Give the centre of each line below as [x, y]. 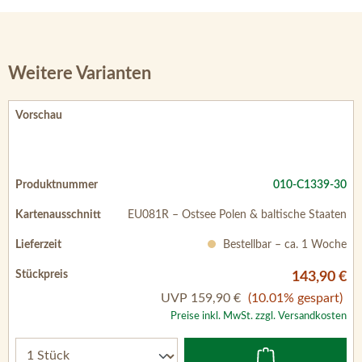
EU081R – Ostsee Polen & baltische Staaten [237, 215]
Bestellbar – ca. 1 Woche [283, 244]
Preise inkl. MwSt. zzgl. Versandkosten [259, 316]
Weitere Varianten [80, 73]
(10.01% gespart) [295, 298]
